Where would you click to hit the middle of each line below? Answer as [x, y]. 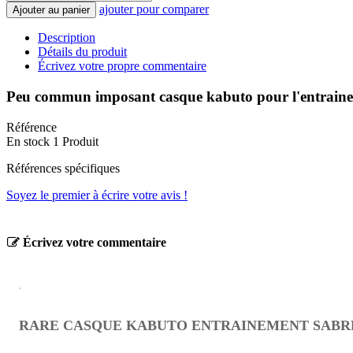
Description [67, 38]
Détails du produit [82, 52]
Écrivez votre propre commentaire [122, 66]
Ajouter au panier [51, 10]
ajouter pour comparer [154, 9]
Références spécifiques [63, 168]
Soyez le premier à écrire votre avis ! [97, 195]
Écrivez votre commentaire [93, 243]
